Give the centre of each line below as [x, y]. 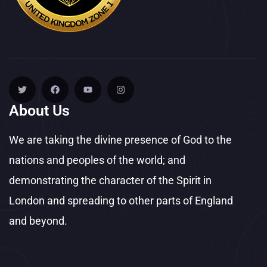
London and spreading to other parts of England [121, 200]
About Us [39, 110]
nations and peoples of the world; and [97, 160]
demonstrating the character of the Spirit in [110, 180]
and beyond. [38, 221]
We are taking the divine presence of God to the [120, 139]
